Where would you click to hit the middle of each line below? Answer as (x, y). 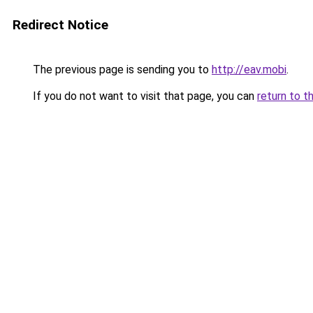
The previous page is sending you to (121, 70)
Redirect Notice (60, 25)
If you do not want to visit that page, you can (144, 96)
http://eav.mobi (249, 70)
